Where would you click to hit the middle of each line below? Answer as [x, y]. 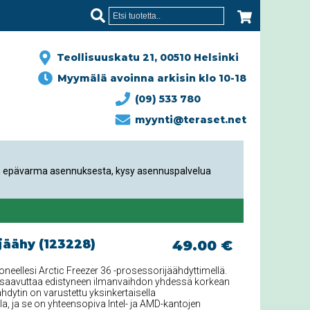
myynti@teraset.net [188, 120]
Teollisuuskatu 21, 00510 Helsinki [145, 57]
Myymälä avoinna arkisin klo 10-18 [149, 78]
